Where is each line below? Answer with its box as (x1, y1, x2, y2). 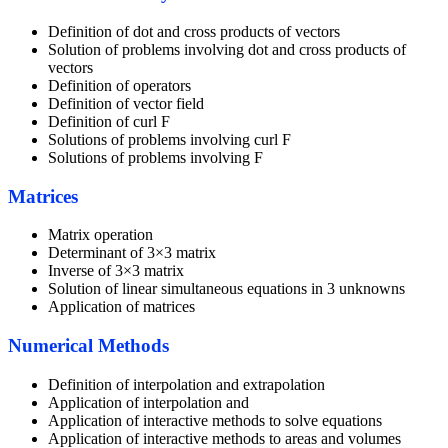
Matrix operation (48, 226, 153, 244)
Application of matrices (48, 298, 195, 316)
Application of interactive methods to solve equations (48, 411, 382, 429)
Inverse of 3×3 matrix (48, 262, 184, 280)
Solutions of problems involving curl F (48, 130, 291, 148)
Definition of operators (48, 76, 191, 94)
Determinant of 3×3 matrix (48, 244, 216, 262)
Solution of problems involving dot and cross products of (48, 40, 406, 58)
